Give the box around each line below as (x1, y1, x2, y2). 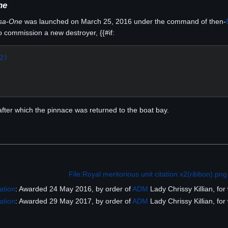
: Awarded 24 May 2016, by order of (15, 185, 133, 193)
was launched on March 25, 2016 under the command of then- (22, 17, 226, 26)
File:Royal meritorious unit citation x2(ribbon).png (68, 170, 227, 179)
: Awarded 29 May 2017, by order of (15, 196, 133, 205)
